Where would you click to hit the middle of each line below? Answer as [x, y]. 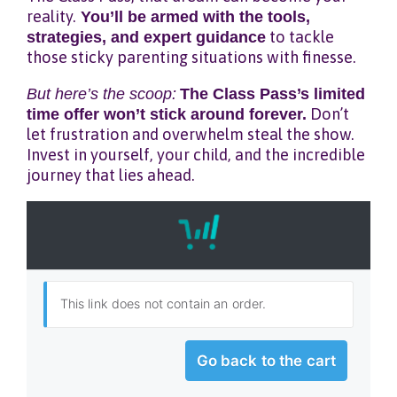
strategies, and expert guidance [146, 36]
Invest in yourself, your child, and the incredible [196, 154]
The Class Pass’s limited [272, 93]
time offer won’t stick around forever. [167, 113]
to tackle [300, 36]
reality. [51, 16]
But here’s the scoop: [101, 93]
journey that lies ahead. [111, 175]
